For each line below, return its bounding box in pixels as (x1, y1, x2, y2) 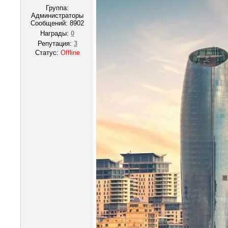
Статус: (35, 49, 61, 56)
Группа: (46, 4, 69, 12)
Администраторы (31, 12, 84, 19)
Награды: (40, 30, 71, 37)
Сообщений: (31, 19, 70, 27)
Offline (60, 49, 80, 56)
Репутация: (37, 40, 74, 47)
